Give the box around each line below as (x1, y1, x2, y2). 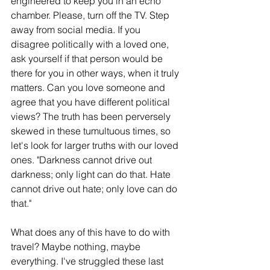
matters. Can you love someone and (11, 81, 168, 94)
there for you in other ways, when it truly (11, 67, 181, 80)
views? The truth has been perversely (11, 110, 173, 123)
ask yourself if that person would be (11, 52, 165, 65)
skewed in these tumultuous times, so (11, 125, 173, 137)
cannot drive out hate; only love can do (11, 183, 180, 195)
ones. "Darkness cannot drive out (11, 154, 154, 166)
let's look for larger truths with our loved (11, 139, 181, 152)
